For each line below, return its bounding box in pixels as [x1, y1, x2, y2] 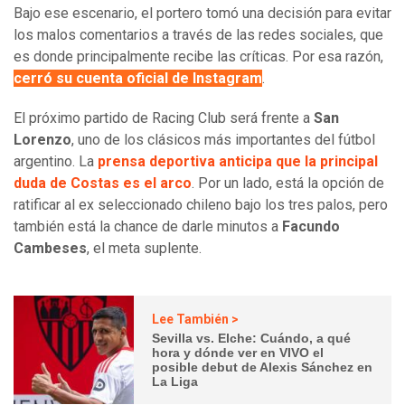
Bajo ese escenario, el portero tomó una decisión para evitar [14, 5, 391, 23]
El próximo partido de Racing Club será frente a [14, 109, 314, 127]
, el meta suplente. [87, 240, 202, 258]
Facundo [282, 218, 340, 236]
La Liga [152, 373, 199, 389]
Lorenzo [14, 131, 71, 149]
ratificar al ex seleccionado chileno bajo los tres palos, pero [14, 196, 388, 214]
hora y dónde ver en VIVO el [152, 344, 325, 360]
